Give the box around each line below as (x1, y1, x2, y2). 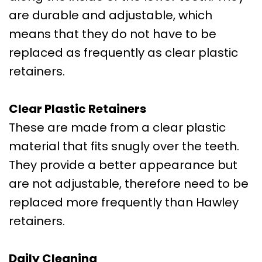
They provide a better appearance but (9, 156, 237, 173)
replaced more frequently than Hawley (9, 194, 239, 211)
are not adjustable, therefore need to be (9, 175, 249, 192)
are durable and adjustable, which (9, 6, 212, 23)
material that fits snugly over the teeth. (9, 137, 239, 154)
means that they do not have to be (9, 25, 216, 42)
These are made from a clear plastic (9, 119, 226, 136)
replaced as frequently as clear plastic (9, 44, 238, 61)
